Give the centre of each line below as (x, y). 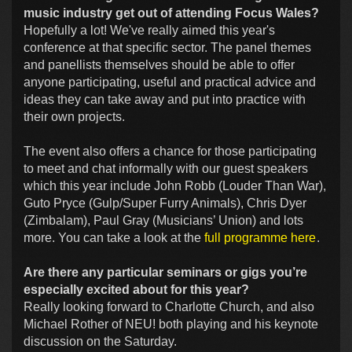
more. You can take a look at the (114, 237)
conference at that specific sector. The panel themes (167, 47)
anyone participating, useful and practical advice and (170, 82)
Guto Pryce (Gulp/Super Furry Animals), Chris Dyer (165, 203)
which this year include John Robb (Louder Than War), (175, 185)
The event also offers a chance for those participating (170, 151)
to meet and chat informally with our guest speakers (166, 168)
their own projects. (74, 116)
